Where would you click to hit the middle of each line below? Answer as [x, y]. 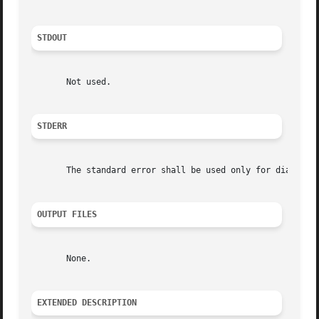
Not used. [72, 82]
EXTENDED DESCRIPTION [87, 303]
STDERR [52, 126]
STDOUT [52, 38]
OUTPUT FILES [67, 215]
